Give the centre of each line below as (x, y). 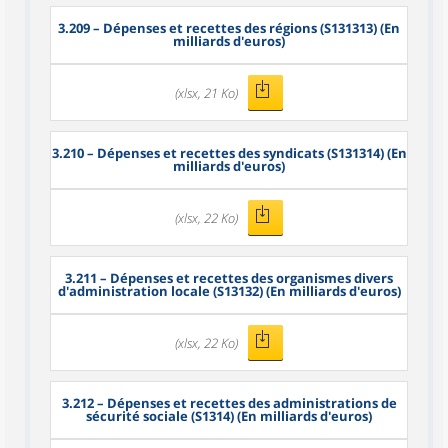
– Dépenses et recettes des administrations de (245, 403)
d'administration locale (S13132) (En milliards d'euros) (229, 291)
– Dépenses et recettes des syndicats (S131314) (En (245, 153)
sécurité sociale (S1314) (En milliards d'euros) (229, 416)
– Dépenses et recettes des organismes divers (245, 278)
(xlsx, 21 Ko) (206, 92)
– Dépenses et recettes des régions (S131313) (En (245, 28)
